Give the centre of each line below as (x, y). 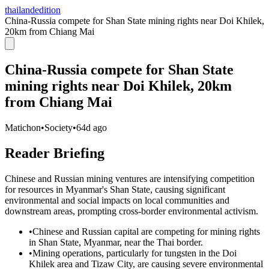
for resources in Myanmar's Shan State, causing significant (115, 189)
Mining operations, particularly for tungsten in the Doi (134, 253)
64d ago (92, 127)
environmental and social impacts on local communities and (117, 200)
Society (59, 127)
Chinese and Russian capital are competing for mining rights (146, 231)
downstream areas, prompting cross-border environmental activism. (131, 211)
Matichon (23, 127)
